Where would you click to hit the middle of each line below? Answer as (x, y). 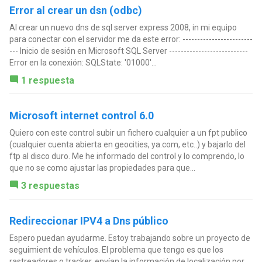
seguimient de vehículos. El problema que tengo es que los (116, 250)
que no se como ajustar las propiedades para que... (102, 168)
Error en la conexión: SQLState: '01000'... (83, 63)
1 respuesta (47, 81)
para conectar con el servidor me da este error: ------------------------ (131, 39)
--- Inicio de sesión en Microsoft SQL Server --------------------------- (128, 51)
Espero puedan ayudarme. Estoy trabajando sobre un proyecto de (130, 238)
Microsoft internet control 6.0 (81, 116)
